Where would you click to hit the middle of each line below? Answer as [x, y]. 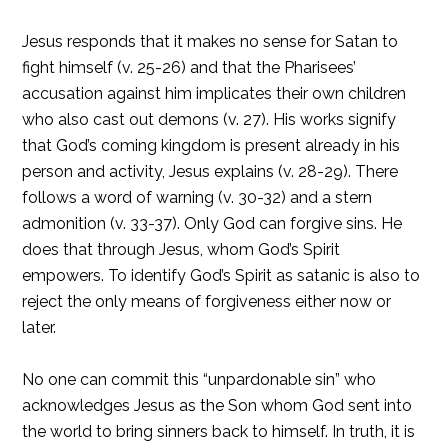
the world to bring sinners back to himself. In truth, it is [219, 431]
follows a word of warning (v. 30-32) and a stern [197, 197]
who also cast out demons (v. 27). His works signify [209, 119]
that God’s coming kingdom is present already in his [211, 145]
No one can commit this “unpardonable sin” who [199, 379]
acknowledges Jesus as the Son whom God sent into [217, 405]
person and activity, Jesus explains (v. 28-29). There [210, 171]
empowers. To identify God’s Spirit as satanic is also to [221, 275]
